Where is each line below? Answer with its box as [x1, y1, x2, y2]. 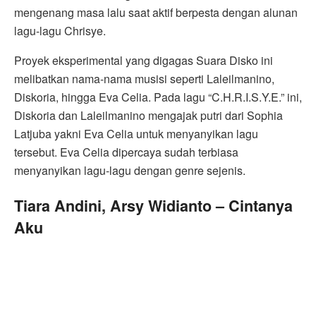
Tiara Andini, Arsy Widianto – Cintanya [14, 195, 293, 217]
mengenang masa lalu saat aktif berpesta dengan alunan [14, 4, 298, 20]
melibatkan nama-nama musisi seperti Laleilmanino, [14, 70, 274, 87]
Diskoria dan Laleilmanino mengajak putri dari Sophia [14, 107, 283, 123]
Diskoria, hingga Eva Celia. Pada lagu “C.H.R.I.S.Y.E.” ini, [14, 88, 302, 105]
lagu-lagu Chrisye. [14, 22, 106, 39]
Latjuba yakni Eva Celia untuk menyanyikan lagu [14, 125, 258, 142]
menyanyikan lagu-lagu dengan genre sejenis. [14, 162, 245, 178]
